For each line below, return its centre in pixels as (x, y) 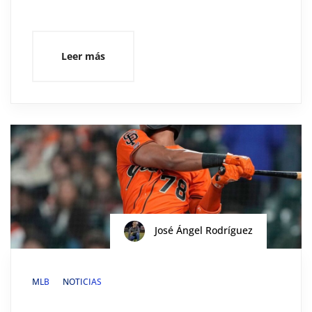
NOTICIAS (82, 281)
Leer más (83, 56)
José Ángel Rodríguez (202, 230)
